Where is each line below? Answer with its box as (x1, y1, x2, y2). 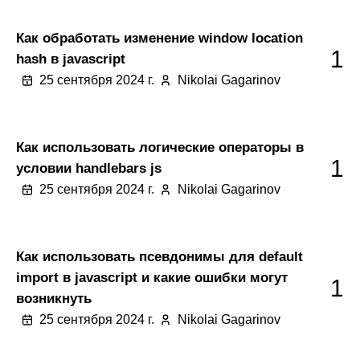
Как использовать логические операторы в (16, 139, 304, 155)
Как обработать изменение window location (16, 30, 303, 46)
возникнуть (16, 290, 92, 306)
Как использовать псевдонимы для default (16, 248, 303, 264)
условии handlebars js (16, 160, 162, 176)
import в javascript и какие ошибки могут (16, 269, 288, 285)
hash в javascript (16, 51, 125, 67)
